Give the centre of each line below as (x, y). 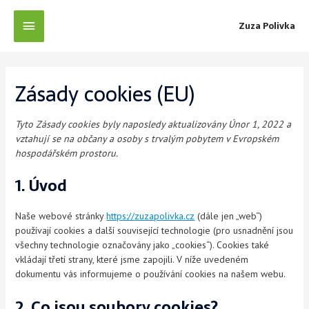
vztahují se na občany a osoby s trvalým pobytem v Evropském (147, 138)
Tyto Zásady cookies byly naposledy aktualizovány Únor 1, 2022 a (153, 124)
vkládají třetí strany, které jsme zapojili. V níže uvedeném (132, 260)
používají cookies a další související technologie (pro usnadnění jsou (154, 231)
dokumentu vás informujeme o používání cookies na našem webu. (151, 274)
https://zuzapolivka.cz (151, 216)
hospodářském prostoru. (67, 153)
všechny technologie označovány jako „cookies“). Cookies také (142, 245)
